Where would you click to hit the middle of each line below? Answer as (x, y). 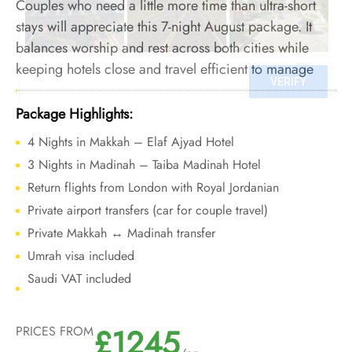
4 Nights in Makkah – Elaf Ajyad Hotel (131, 142)
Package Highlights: (74, 114)
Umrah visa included (81, 256)
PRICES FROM (55, 331)
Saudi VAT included (79, 279)
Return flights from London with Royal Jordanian (153, 187)
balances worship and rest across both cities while (162, 48)
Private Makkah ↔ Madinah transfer (121, 233)
